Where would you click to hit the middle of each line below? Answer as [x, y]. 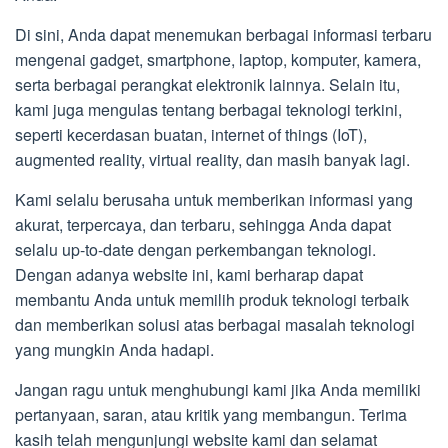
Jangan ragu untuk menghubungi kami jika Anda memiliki [218, 389]
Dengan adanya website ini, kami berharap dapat [189, 274]
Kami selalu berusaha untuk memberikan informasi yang [214, 199]
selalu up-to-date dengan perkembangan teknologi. [195, 249]
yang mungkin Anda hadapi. [114, 349]
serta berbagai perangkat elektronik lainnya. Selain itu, [207, 84]
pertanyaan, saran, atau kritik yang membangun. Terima [211, 414]
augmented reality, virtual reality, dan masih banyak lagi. [212, 159]
